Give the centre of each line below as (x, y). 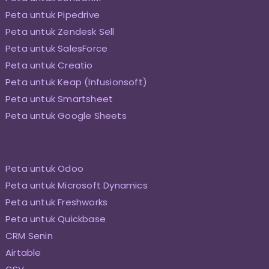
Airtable (23, 253)
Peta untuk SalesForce (56, 49)
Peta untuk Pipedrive (52, 15)
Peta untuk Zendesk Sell (60, 32)
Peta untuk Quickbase (55, 219)
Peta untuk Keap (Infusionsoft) (76, 82)
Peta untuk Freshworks (56, 202)
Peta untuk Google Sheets (66, 116)
